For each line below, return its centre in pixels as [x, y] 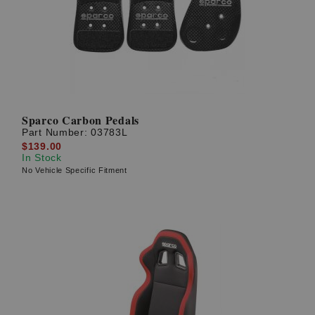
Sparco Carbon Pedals [81, 120]
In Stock [42, 157]
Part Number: [57, 133]
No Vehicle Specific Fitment [75, 170]
